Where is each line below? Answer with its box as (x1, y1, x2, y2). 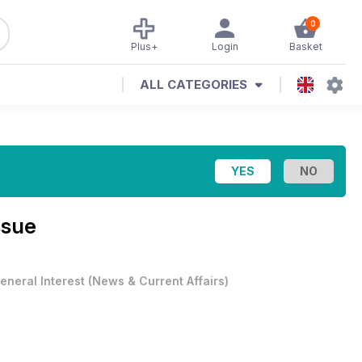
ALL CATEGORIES (140, 77, 247, 92)
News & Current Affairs (92, 274, 225, 288)
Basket (288, 40, 322, 53)
